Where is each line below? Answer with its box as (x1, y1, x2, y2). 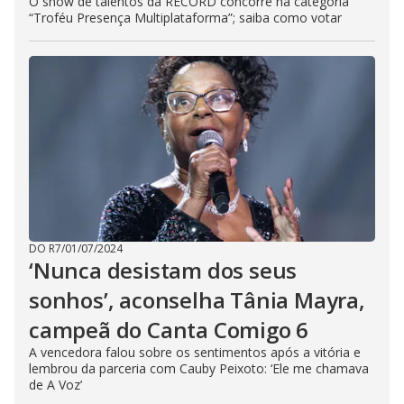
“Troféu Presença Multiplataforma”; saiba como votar (29, 9, 342, 27)
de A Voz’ (29, 376, 82, 394)
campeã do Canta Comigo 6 (29, 315, 309, 345)
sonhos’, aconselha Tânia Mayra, (29, 285, 365, 316)
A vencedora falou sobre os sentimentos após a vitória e (29, 344, 361, 362)
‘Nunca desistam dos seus (29, 255, 298, 286)
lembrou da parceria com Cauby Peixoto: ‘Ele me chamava (29, 360, 369, 378)
